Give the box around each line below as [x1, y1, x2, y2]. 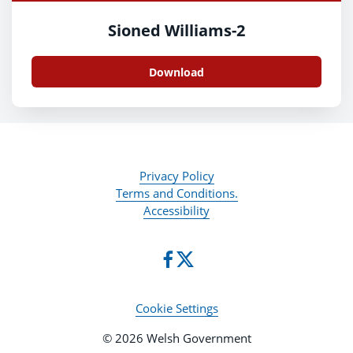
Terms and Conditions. [115, 185, 238, 202]
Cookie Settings [135, 300, 218, 317]
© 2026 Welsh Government [102, 330, 251, 347]
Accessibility [143, 203, 210, 219]
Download [149, 64, 204, 80]
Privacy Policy [139, 168, 214, 184]
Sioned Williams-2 [108, 20, 245, 42]
